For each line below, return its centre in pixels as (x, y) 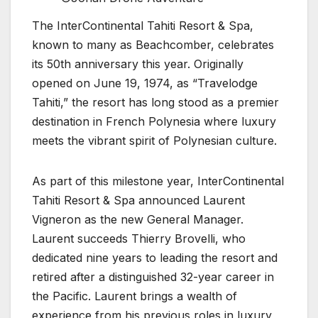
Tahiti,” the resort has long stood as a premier (155, 103)
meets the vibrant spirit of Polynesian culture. (154, 141)
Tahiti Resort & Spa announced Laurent (138, 201)
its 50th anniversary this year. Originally (138, 64)
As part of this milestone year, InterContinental (158, 181)
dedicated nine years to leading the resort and (155, 258)
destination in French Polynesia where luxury (154, 122)
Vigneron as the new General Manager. (138, 220)
